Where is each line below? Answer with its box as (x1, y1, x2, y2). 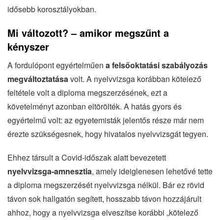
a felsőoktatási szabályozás (106, 59, 208, 71)
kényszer (7, 39, 49, 54)
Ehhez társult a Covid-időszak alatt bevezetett (7, 151, 166, 163)
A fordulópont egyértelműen (7, 59, 106, 71)
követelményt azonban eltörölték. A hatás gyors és (7, 100, 182, 112)
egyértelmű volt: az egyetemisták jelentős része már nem (7, 114, 204, 126)
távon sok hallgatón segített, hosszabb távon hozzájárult (7, 192, 201, 204)
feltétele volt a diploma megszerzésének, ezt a (7, 86, 167, 98)
